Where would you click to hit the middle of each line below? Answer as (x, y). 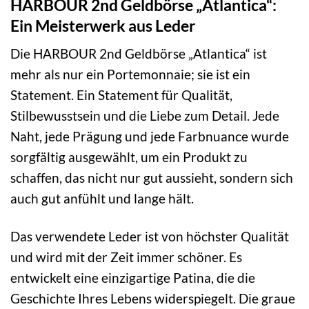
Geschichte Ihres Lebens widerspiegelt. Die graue (153, 299)
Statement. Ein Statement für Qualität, (121, 95)
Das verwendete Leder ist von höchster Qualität (150, 237)
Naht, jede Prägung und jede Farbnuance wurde (150, 137)
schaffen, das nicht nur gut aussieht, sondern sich (152, 178)
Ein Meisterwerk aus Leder (103, 25)
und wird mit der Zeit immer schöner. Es (126, 257)
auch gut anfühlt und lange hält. (102, 199)
